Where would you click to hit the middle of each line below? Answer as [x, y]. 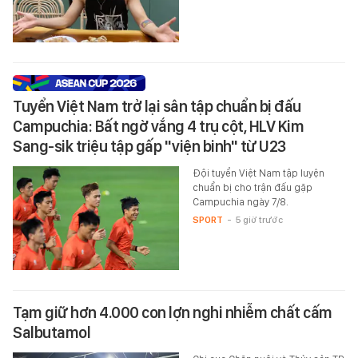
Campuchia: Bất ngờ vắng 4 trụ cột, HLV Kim [158, 126]
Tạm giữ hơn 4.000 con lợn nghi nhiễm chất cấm [173, 312]
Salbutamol [52, 332]
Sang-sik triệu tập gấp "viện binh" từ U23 [149, 146]
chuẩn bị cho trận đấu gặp [252, 187]
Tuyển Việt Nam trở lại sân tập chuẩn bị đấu [157, 106]
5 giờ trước [259, 219]
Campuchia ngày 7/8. [240, 201]
